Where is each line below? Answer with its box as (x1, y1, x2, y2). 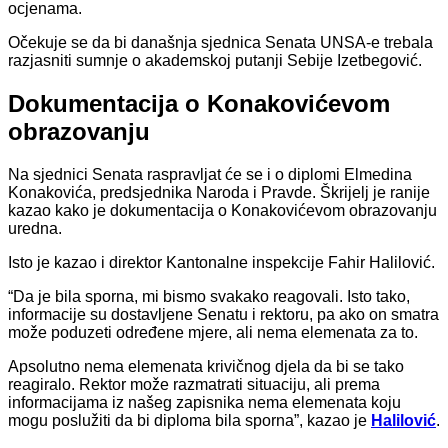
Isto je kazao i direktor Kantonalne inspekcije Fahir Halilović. (8, 253, 435, 271)
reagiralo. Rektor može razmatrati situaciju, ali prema (8, 375, 380, 393)
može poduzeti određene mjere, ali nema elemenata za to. (8, 323, 418, 341)
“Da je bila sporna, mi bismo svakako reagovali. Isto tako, (8, 287, 410, 305)
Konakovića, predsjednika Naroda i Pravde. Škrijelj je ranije (8, 183, 430, 201)
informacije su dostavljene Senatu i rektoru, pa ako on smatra (8, 305, 439, 323)
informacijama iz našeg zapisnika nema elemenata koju (8, 393, 401, 411)
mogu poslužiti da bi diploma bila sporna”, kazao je (8, 411, 371, 429)
